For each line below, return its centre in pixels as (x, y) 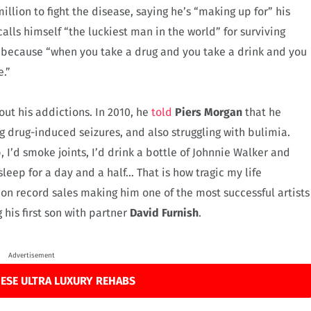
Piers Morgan (209, 112)
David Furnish (164, 213)
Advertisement (31, 256)
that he (262, 112)
